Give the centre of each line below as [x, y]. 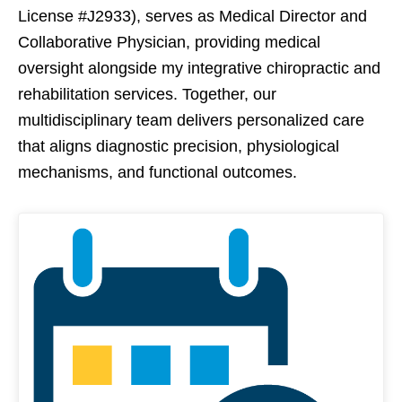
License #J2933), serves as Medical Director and [192, 16]
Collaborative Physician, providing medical [169, 42]
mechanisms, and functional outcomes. [157, 172]
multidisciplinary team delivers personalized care [191, 120]
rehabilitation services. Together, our [147, 94]
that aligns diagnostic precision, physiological [179, 146]
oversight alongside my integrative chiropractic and [199, 68]
